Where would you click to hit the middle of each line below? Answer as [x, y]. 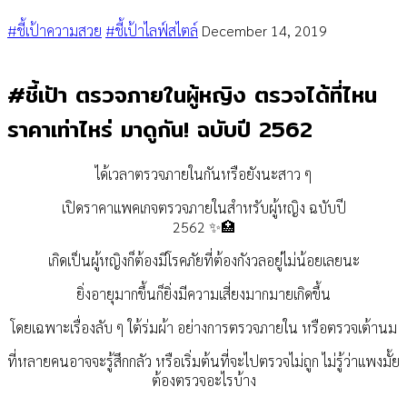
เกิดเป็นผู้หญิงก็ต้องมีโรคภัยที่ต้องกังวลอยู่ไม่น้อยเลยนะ [203, 261]
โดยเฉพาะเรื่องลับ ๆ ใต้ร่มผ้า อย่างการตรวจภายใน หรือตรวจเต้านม [203, 328]
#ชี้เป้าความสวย [55, 31]
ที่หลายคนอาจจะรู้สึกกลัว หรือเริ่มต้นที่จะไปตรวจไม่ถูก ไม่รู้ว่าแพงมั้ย [203, 362]
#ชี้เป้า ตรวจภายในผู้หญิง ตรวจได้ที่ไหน [192, 95]
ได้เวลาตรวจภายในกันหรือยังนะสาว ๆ [203, 174]
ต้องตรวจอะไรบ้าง [203, 381]
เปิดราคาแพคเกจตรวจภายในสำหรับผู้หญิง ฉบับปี [203, 208]
